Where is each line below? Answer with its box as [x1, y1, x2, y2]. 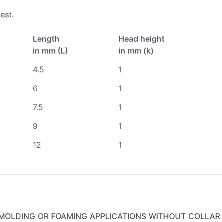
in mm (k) [118, 45, 154, 55]
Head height [118, 33, 165, 44]
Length [32, 33, 59, 44]
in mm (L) [32, 45, 68, 55]
